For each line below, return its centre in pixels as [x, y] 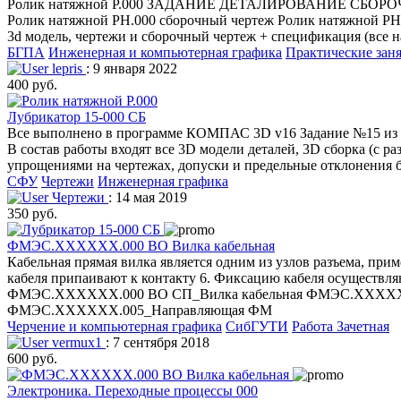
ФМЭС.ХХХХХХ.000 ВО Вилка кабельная [141, 245]
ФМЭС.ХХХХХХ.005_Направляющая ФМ [140, 310]
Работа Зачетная [341, 326]
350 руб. [32, 213]
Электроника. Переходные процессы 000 [132, 390]
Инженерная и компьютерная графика [165, 52]
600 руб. [32, 358]
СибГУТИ [257, 326]
